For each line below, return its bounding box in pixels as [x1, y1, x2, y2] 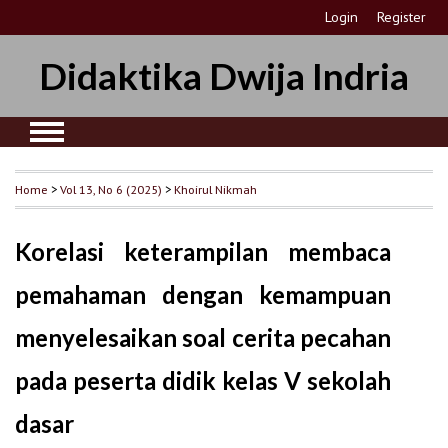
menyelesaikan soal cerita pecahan [15, 322, 392, 352]
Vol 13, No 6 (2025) [60, 180, 162, 197]
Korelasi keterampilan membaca [15, 236, 392, 266]
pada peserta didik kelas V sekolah [15, 365, 392, 395]
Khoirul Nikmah [174, 180, 257, 197]
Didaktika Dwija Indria [39, 53, 409, 98]
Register [377, 8, 427, 26]
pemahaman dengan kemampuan [15, 279, 392, 309]
